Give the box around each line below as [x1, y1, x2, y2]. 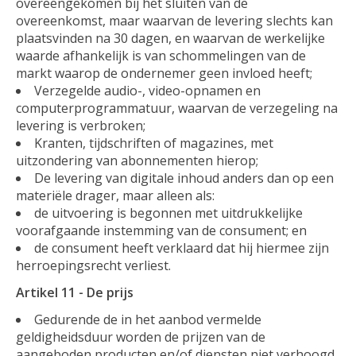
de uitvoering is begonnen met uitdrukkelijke [34, 203, 303, 222]
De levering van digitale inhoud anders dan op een [34, 168, 334, 187]
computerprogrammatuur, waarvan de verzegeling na [16, 99, 338, 117]
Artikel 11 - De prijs [16, 283, 133, 301]
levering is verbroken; [16, 116, 145, 134]
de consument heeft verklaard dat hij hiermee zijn [34, 238, 329, 257]
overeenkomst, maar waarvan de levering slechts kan [16, 11, 333, 29]
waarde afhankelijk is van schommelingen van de [16, 46, 306, 64]
